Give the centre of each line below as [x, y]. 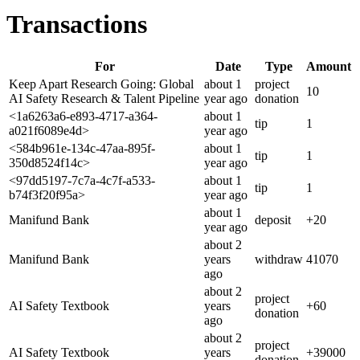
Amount [329, 66]
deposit [273, 219]
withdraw [279, 259]
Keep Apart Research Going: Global [101, 84]
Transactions [77, 25]
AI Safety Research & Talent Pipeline [104, 98]
